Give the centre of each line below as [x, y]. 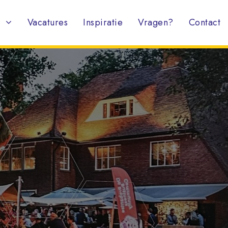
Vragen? [156, 22]
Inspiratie [103, 22]
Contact [204, 22]
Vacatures [47, 22]
